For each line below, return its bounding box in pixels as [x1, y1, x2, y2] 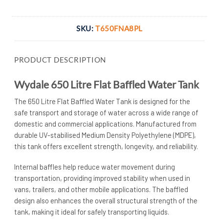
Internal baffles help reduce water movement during [14, 162, 175, 172]
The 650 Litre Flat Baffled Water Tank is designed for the [14, 97, 190, 106]
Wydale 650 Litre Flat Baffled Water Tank [14, 79, 199, 91]
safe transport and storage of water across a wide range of [14, 108, 198, 117]
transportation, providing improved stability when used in [14, 174, 190, 183]
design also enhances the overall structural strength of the [14, 196, 197, 205]
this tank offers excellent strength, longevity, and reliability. [14, 142, 198, 151]
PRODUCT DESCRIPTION [14, 55, 106, 64]
